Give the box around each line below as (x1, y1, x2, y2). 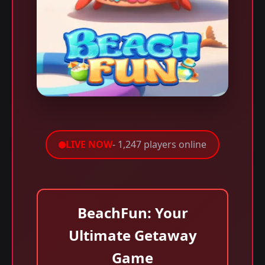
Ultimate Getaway (68, 225, 197, 245)
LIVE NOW (66, 138, 112, 151)
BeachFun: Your (77, 203, 188, 222)
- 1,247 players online (112, 138, 206, 151)
